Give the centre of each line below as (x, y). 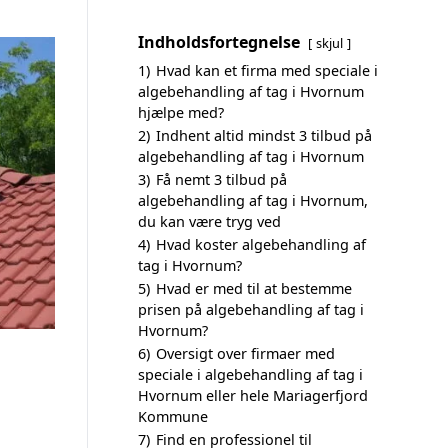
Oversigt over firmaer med (245, 353)
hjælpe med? (181, 112)
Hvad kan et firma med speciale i (267, 70)
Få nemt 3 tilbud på (221, 179)
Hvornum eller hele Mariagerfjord (253, 395)
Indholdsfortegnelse (219, 42)
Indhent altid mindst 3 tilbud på (264, 135)
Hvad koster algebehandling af (261, 244)
